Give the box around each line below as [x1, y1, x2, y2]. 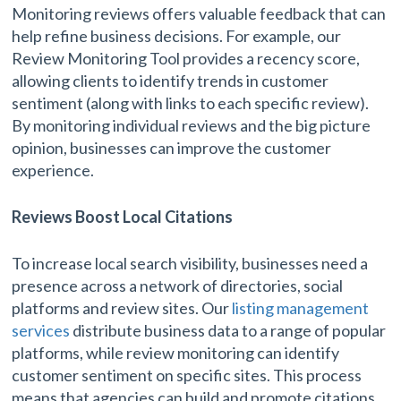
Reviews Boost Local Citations [12, 206, 234, 226]
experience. [12, 159, 95, 180]
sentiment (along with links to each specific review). [12, 92, 370, 113]
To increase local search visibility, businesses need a [12, 252, 369, 273]
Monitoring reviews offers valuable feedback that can [12, 3, 387, 23]
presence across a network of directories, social [12, 275, 344, 295]
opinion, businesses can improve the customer [12, 137, 332, 158]
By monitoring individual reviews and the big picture [12, 115, 371, 135]
